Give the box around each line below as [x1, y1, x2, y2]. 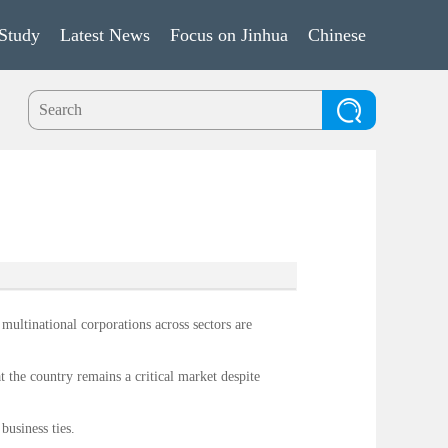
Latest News [60, 25, 150, 45]
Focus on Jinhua [170, 25, 288, 45]
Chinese [308, 25, 366, 45]
